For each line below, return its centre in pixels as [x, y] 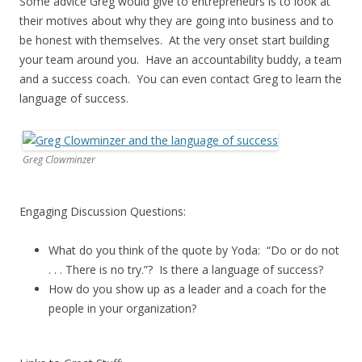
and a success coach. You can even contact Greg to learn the [181, 79]
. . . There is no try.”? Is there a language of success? [186, 269]
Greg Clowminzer [59, 160]
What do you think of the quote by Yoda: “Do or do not [194, 250]
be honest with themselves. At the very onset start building [174, 40]
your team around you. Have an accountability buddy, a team [181, 59]
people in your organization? [122, 308]
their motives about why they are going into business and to [177, 21]
